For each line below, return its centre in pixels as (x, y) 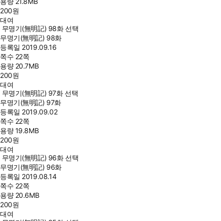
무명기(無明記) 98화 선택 (40, 28)
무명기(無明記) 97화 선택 (40, 93)
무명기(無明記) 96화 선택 (40, 158)
